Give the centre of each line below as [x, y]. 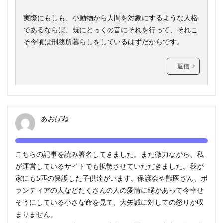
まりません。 [36, 214]
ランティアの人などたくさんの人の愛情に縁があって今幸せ [110, 190]
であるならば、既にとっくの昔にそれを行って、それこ [111, 29]
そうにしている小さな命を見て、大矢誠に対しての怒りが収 [110, 202]
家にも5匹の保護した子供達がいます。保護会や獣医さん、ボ [111, 178]
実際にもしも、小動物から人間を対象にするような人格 [111, 17]
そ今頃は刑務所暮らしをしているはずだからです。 [104, 41]
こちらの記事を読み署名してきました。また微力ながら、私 [110, 154]
